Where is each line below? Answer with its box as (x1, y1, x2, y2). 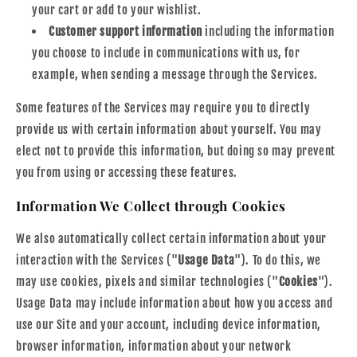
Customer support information (49, 23, 202, 39)
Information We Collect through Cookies (16, 196, 286, 214)
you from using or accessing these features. (16, 164, 237, 180)
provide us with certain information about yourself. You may (16, 121, 322, 137)
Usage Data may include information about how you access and (16, 295, 333, 311)
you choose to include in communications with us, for (32, 45, 300, 61)
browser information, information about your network (16, 338, 292, 354)
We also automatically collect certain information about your (16, 230, 328, 246)
